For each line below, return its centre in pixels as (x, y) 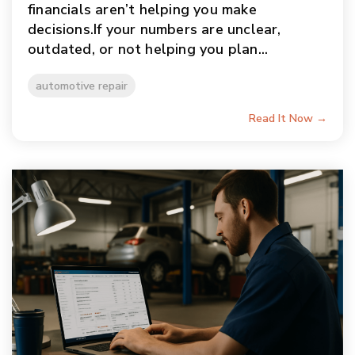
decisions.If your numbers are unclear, (155, 30)
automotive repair (82, 86)
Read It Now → (288, 119)
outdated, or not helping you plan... (148, 50)
